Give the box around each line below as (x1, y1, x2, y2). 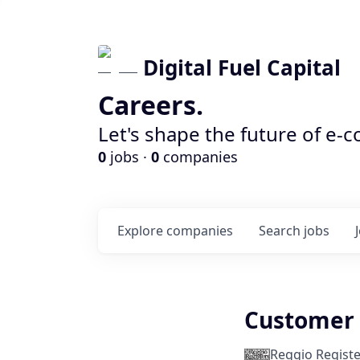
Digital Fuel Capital (143, 53, 341, 82)
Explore (117, 222, 166, 239)
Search (259, 222, 304, 239)
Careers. (98, 88, 203, 122)
